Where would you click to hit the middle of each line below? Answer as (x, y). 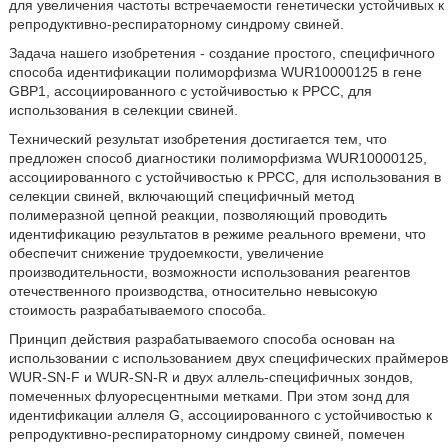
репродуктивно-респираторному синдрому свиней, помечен (206, 434)
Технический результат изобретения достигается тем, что (197, 139)
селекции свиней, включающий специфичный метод (181, 196)
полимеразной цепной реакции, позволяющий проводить (197, 215)
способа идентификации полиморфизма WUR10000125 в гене (215, 72)
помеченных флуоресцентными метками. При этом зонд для (209, 396)
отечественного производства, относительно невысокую (193, 291)
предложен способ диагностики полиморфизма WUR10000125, (217, 158)
